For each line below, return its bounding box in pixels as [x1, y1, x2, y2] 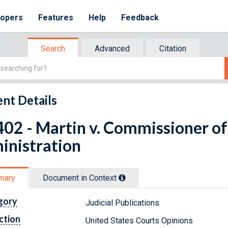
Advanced [95, 44, 130, 53]
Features [38, 13, 74, 22]
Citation [159, 44, 186, 53]
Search [41, 44, 65, 53]
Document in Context [43, 173, 119, 183]
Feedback [121, 13, 159, 22]
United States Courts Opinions [85, 215, 193, 225]
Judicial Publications [85, 197, 160, 208]
